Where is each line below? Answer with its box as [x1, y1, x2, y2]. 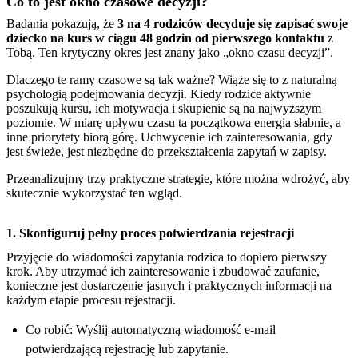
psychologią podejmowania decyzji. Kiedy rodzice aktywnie [6, 86, 311, 101]
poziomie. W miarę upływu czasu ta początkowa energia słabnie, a [6, 115, 341, 129]
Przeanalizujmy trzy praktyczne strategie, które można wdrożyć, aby [6, 171, 350, 185]
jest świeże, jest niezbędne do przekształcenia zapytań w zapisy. [6, 144, 327, 158]
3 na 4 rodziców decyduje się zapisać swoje [117, 16, 348, 30]
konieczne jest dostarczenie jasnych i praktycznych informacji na [6, 278, 332, 292]
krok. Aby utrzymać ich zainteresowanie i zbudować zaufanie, [6, 264, 320, 278]
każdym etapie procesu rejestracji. [6, 292, 176, 307]
